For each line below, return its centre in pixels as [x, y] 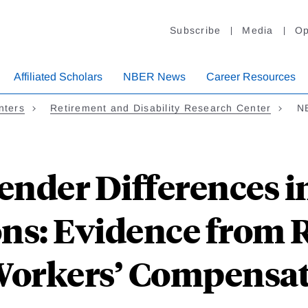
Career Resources [251, 77]
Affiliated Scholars [58, 77]
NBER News [154, 77]
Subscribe [196, 31]
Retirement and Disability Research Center [161, 108]
